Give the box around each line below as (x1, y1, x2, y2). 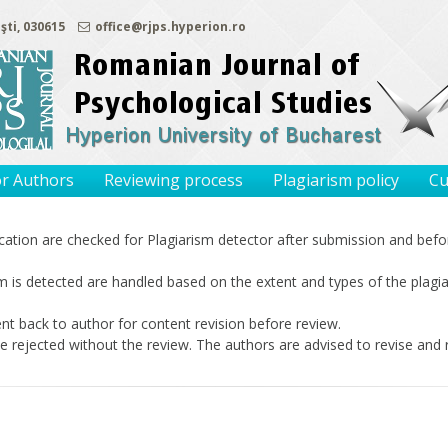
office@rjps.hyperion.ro (95, 18, 246, 35)
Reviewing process (104, 169, 243, 191)
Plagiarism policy (273, 169, 399, 191)
